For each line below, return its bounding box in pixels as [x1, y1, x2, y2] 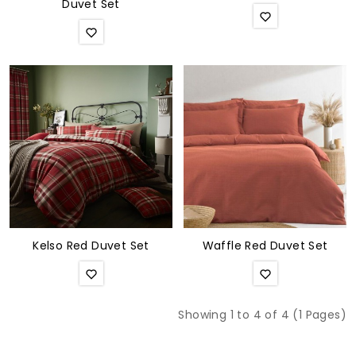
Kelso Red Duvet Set [33, 237, 149, 253]
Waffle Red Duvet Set [202, 237, 328, 253]
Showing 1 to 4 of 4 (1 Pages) [178, 306, 346, 323]
